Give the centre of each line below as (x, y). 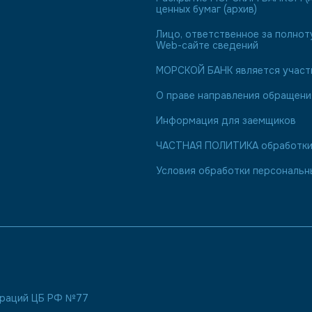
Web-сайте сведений (207, 45)
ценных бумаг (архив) (206, 9)
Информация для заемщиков (226, 120)
